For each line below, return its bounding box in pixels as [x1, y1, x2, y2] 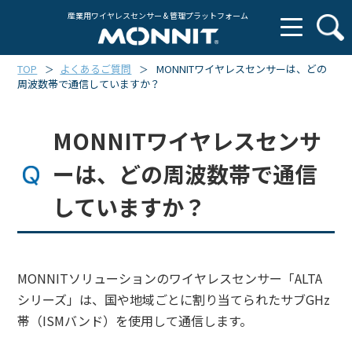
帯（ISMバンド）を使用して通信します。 [17, 311, 253, 331]
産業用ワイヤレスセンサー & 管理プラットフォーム [68, 9, 249, 21]
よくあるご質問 [60, 61, 132, 77]
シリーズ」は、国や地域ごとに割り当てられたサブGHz [17, 290, 331, 310]
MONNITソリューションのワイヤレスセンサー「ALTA [17, 269, 323, 288]
